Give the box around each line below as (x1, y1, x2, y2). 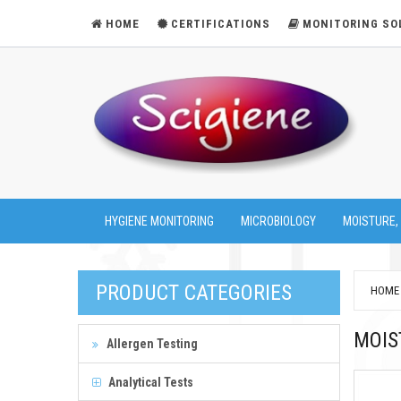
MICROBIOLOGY (241, 213, 316, 228)
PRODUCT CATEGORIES (96, 279, 292, 305)
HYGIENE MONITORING (105, 213, 214, 228)
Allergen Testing (104, 336, 198, 351)
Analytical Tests (106, 374, 193, 389)
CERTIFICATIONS (171, 17, 270, 30)
